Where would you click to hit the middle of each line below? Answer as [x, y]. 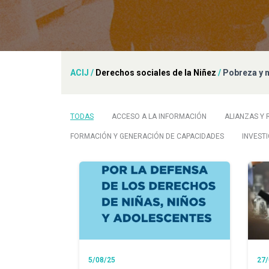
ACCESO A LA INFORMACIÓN [159, 116]
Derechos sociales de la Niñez [156, 72]
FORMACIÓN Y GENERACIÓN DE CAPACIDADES [147, 136]
